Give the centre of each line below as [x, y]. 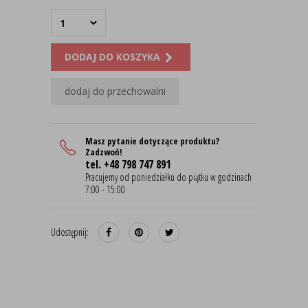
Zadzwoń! [104, 152]
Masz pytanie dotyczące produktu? [152, 141]
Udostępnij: [70, 232]
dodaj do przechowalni [115, 91]
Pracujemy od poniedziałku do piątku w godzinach [168, 177]
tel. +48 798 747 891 [128, 164]
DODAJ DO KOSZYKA [112, 57]
